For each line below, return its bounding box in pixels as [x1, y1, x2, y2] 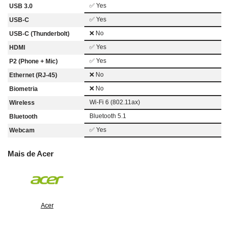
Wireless [9, 99, 35, 106]
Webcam [9, 126, 35, 134]
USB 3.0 [9, 2, 33, 10]
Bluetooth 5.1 [89, 112, 126, 120]
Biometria [9, 85, 38, 93]
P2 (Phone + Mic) [9, 57, 58, 65]
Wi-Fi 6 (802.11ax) [89, 98, 140, 106]
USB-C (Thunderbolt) [9, 30, 70, 37]
